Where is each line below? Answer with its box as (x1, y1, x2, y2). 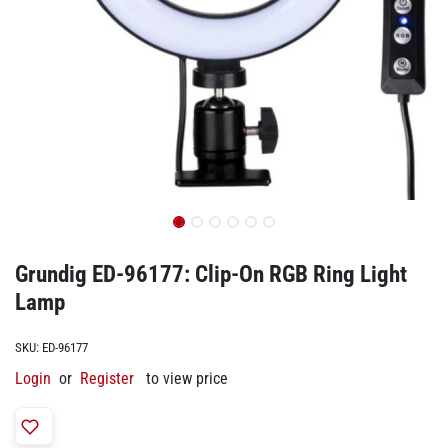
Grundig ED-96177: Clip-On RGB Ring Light (15, 260, 407, 288)
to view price (146, 369, 228, 388)
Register (80, 369, 134, 388)
